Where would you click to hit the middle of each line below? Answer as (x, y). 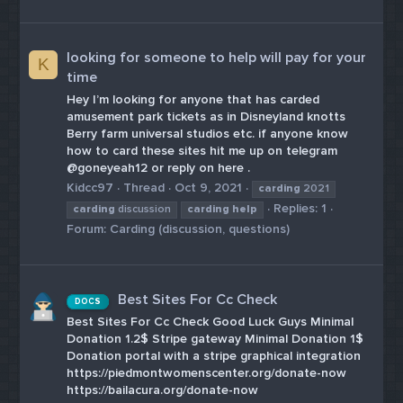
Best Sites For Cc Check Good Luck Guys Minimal (210, 321)
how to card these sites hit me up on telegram (202, 150)
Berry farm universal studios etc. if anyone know (208, 133)
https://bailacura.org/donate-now (163, 390)
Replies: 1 (300, 209)
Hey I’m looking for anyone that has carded (193, 99)
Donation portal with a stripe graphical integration (214, 355)
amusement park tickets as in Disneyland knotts (206, 116)
